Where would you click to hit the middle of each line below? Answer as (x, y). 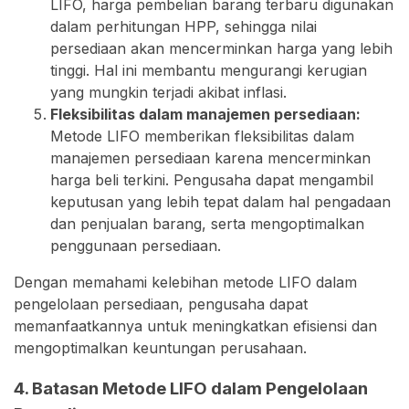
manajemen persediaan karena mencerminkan (210, 158)
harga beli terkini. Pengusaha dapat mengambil (212, 180)
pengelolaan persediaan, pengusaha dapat (161, 304)
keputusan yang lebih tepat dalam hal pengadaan (220, 202)
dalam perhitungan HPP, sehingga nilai (184, 27)
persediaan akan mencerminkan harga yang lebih (221, 49)
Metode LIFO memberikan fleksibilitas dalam (202, 136)
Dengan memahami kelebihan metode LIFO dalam (185, 283)
